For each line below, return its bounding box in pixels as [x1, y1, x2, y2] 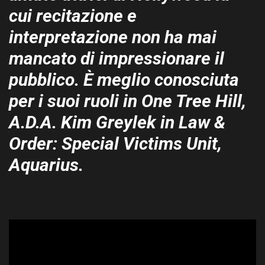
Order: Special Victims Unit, [9, 133, 222, 154]
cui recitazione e [9, 5, 137, 26]
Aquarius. [9, 154, 83, 175]
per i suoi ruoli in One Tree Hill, [9, 91, 246, 111]
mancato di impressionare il [9, 48, 224, 69]
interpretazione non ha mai [9, 27, 216, 47]
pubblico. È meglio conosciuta [9, 69, 239, 90]
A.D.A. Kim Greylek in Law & [9, 112, 225, 132]
